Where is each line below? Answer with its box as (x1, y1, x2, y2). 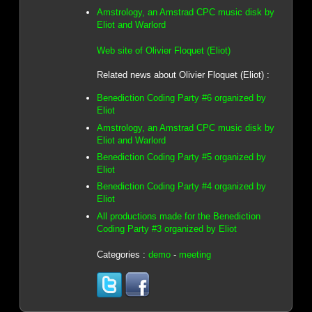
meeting (178, 249, 211, 260)
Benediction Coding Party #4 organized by (96, 181, 266, 192)
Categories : (96, 249, 148, 260)
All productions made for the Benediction (96, 210, 260, 221)
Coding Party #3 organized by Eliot (96, 223, 237, 234)
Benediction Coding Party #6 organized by (96, 93, 266, 104)
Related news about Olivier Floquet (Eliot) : (96, 69, 270, 80)
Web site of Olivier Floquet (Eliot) (96, 45, 231, 56)
